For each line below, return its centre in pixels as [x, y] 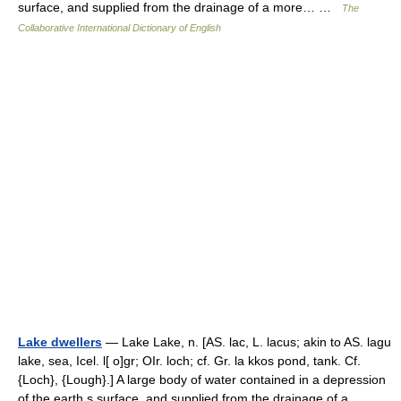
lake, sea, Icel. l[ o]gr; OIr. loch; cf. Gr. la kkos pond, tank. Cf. [189, 361]
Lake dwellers [60, 342]
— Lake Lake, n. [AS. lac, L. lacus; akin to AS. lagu [247, 342]
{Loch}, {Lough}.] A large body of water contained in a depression [202, 380]
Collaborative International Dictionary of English [119, 28]
